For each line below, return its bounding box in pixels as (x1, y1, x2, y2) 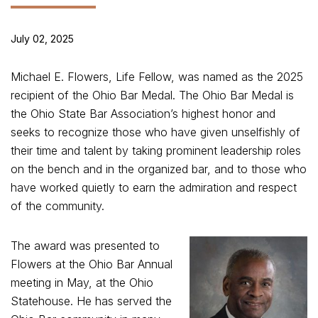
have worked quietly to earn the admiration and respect (11, 180, 297, 194)
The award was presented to (11, 238, 160, 253)
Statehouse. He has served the (11, 294, 172, 308)
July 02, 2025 (11, 33, 74, 45)
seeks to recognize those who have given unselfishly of (11, 125, 300, 139)
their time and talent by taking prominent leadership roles (11, 143, 301, 158)
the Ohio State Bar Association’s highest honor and (11, 106, 275, 121)
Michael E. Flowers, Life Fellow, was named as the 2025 (11, 70, 303, 84)
